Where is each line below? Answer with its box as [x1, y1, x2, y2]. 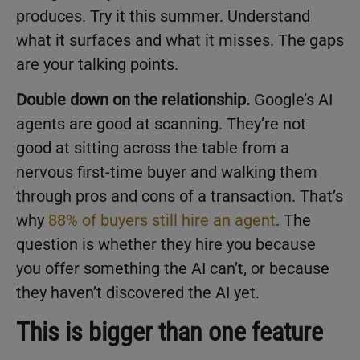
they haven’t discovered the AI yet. [16, 283, 260, 303]
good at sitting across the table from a [16, 138, 289, 158]
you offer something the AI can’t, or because [16, 259, 329, 279]
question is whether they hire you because [16, 235, 316, 255]
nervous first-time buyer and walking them [16, 162, 317, 182]
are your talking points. [16, 54, 178, 74]
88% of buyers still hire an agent [48, 211, 276, 231]
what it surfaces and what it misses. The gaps [16, 30, 344, 50]
